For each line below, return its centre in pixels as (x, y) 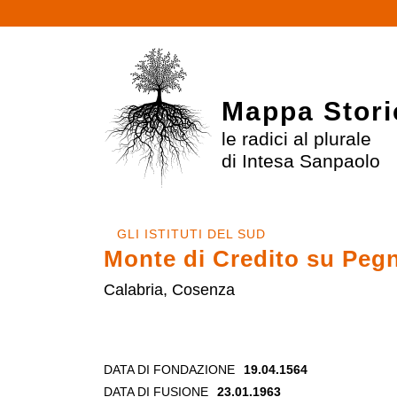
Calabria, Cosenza (169, 290)
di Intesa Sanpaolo (300, 160)
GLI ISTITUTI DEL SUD (191, 234)
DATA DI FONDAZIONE (169, 369)
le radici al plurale (296, 138)
